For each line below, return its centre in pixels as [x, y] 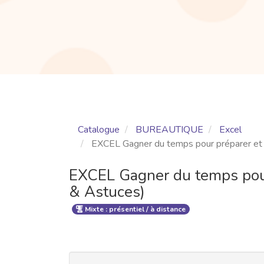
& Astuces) [107, 192]
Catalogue [99, 129]
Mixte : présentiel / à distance [134, 209]
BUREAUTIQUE [169, 129]
